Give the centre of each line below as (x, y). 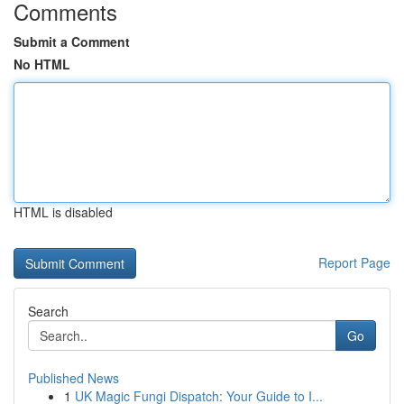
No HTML (42, 64)
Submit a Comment (72, 41)
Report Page (354, 262)
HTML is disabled (63, 212)
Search (48, 311)
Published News (73, 378)
